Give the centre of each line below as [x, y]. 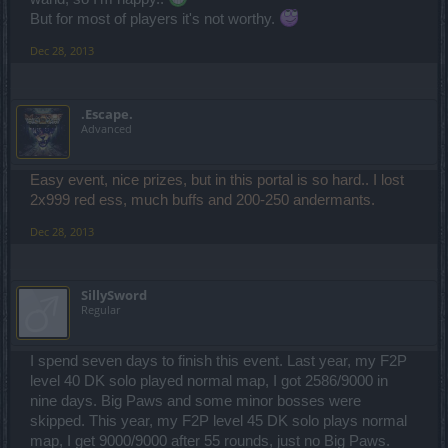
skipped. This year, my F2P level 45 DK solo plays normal [218, 421]
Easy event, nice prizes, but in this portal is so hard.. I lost [217, 180]
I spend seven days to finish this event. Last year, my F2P [218, 361]
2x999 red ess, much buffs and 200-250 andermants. [202, 200]
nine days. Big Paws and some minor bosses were [195, 401]
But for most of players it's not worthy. [154, 19]
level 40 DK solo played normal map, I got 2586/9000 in [209, 381]
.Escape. [107, 114]
